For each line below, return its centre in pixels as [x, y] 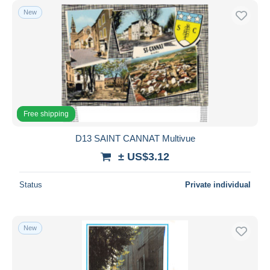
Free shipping [46, 114]
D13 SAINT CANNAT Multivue [135, 138]
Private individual [218, 184]
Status [31, 184]
